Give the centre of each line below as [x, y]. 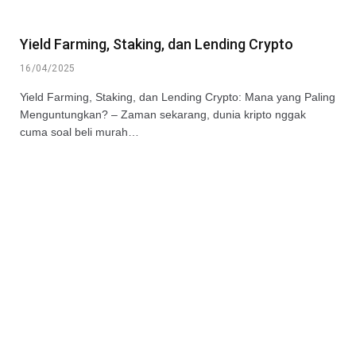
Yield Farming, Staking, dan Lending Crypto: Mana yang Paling [178, 97]
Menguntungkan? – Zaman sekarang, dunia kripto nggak [163, 114]
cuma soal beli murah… [79, 132]
